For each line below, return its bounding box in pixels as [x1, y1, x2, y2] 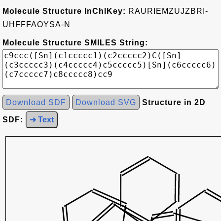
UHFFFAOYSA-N [2, 20, 71, 29]
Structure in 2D [142, 98, 206, 107]
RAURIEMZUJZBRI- [126, 7, 208, 15]
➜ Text [30, 115, 54, 124]
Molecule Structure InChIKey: [2, 7, 126, 15]
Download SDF [6, 98, 66, 107]
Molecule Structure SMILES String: [2, 38, 148, 47]
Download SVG [75, 98, 136, 107]
